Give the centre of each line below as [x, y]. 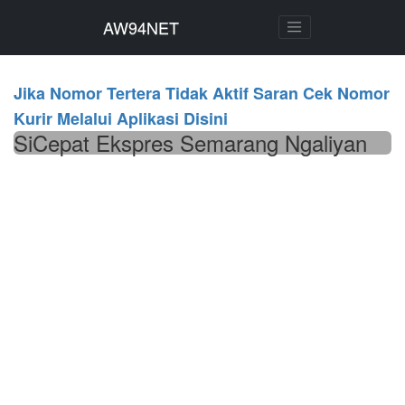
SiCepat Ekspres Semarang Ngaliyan [190, 142]
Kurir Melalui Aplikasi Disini [121, 118]
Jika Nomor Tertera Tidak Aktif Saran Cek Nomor [202, 93]
